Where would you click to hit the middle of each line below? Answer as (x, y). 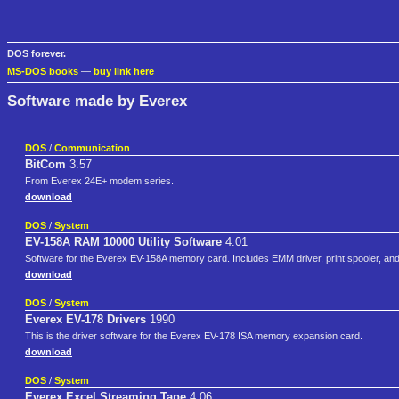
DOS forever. (37, 54)
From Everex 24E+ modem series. (99, 181)
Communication (92, 148)
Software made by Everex (97, 100)
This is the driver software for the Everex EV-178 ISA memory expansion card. (194, 336)
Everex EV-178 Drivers (85, 320)
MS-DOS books (43, 72)
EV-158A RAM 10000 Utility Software (123, 242)
